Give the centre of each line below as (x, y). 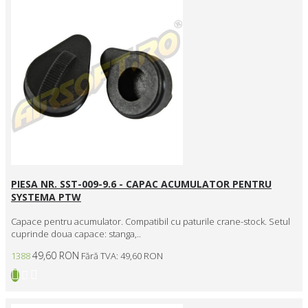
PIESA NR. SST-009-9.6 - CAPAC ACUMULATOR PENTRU (141, 184)
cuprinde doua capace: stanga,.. (76, 233)
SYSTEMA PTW (46, 197)
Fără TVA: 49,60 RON (122, 255)
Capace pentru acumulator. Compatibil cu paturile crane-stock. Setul (151, 221)
